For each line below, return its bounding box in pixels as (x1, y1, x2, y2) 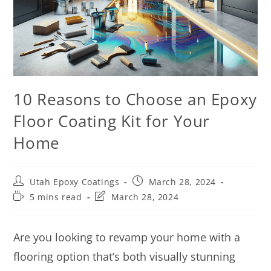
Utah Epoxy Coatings (30, 175, 120, 188)
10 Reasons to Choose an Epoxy (13, 88, 257, 110)
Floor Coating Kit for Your (13, 109, 211, 132)
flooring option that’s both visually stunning (13, 249, 236, 264)
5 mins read (30, 191, 82, 203)
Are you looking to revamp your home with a (13, 229, 241, 244)
